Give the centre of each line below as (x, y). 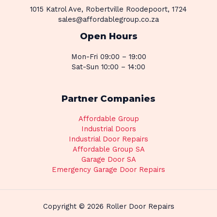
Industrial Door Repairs (108, 139)
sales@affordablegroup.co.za (108, 20)
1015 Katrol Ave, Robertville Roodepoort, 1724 (108, 9)
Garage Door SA (108, 159)
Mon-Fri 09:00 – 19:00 (108, 56)
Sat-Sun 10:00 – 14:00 (108, 67)
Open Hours (108, 36)
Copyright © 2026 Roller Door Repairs (108, 207)
